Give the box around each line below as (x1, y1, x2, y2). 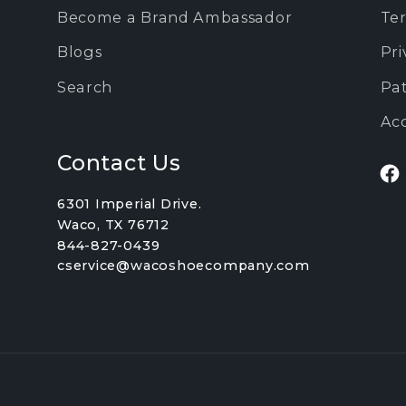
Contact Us (57, 150, 181, 177)
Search (57, 77, 113, 96)
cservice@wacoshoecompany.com (57, 257, 310, 275)
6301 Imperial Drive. (57, 196, 202, 213)
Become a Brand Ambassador (57, 7, 293, 26)
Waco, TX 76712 (57, 216, 169, 233)
